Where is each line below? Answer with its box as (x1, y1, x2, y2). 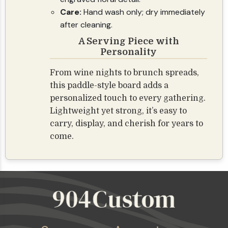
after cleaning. (60, 19, 113, 31)
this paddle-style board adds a (50, 81, 169, 91)
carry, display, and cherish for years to (50, 119, 204, 129)
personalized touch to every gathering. (50, 94, 206, 103)
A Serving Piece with (78, 36, 179, 47)
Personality (100, 47, 157, 58)
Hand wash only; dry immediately (81, 7, 206, 18)
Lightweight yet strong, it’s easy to (50, 106, 187, 116)
